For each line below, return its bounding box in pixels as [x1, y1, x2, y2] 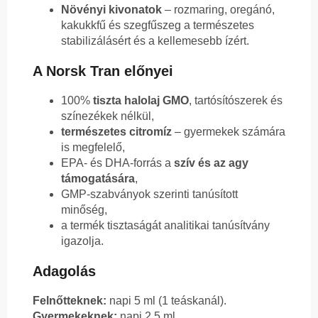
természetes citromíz [61, 126, 172, 138]
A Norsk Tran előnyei [33, 63, 173, 79]
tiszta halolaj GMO [93, 94, 189, 107]
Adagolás [33, 263, 96, 280]
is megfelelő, [61, 141, 125, 154]
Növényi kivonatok [61, 4, 162, 16]
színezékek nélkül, [61, 110, 154, 123]
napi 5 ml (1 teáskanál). [106, 295, 226, 307]
